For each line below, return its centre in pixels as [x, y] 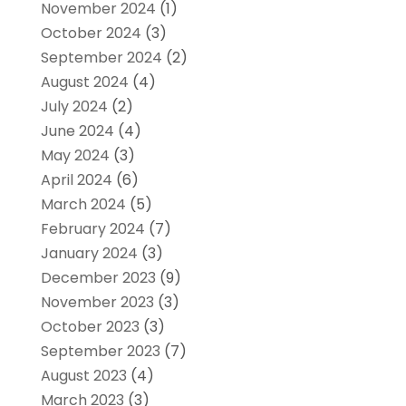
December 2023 [98, 277]
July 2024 [74, 106]
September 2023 [100, 351]
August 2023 [83, 375]
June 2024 [77, 130]
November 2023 [97, 302]
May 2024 [75, 155]
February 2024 [92, 228]
